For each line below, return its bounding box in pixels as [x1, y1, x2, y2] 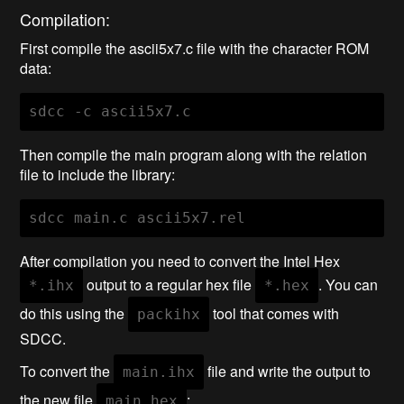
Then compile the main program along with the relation [20, 144, 368, 166]
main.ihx [123, 363, 196, 381]
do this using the [20, 303, 129, 325]
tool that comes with [209, 303, 340, 325]
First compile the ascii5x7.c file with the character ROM [20, 38, 370, 60]
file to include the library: [20, 164, 176, 186]
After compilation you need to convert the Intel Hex [20, 251, 341, 272]
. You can [318, 274, 379, 296]
